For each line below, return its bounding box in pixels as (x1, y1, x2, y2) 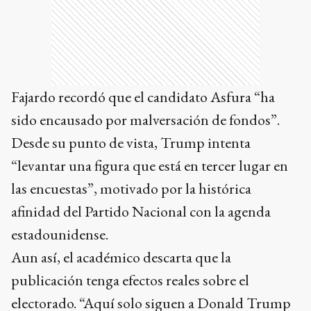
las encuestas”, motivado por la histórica (11, 178, 251, 199)
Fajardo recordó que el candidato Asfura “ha (11, 87, 275, 107)
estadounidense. (11, 224, 108, 244)
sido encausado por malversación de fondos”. (11, 110, 280, 130)
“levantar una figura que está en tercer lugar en (11, 155, 288, 176)
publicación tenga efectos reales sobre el (11, 270, 249, 290)
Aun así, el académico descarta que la (11, 247, 231, 267)
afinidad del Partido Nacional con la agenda (11, 201, 271, 221)
